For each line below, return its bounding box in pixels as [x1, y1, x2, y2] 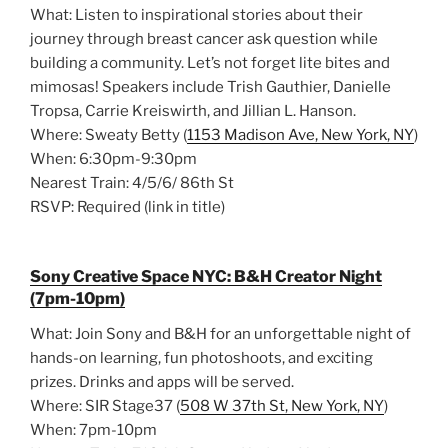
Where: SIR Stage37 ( [30, 396, 180, 415]
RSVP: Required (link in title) [30, 198, 225, 217]
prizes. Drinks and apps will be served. [30, 372, 294, 391]
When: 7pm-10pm [30, 420, 157, 439]
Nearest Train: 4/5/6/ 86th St [30, 174, 234, 193]
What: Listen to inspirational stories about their [30, 6, 363, 25]
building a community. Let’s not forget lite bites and [30, 54, 390, 73]
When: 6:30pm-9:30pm [30, 150, 197, 169]
